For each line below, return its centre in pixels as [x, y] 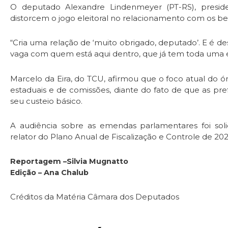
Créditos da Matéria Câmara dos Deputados [95, 197]
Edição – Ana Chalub [49, 173]
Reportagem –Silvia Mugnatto [69, 162]
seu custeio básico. [46, 101]
